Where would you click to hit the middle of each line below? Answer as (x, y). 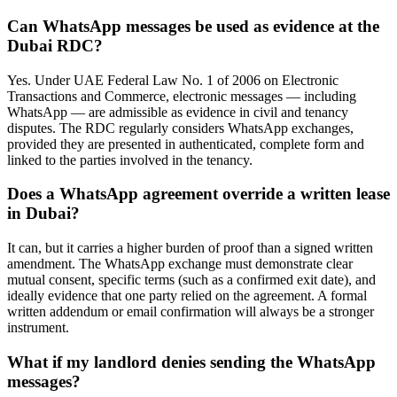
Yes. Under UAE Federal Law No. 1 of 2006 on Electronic (173, 80)
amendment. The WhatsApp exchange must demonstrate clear (180, 264)
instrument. (38, 328)
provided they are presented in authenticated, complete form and (186, 144)
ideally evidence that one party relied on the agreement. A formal (187, 296)
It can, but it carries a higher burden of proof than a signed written (190, 248)
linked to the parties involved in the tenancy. (130, 160)
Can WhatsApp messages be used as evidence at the (193, 26)
